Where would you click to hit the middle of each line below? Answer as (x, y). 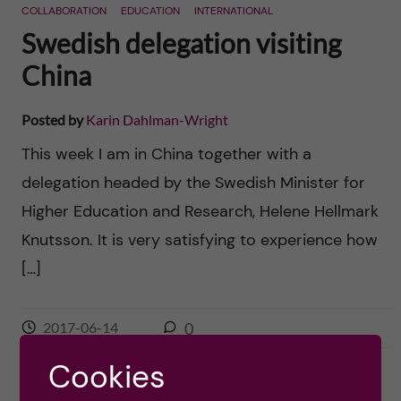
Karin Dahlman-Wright (157, 119)
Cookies (107, 377)
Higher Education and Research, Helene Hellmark (200, 211)
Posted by (53, 119)
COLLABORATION (64, 11)
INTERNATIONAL (233, 11)
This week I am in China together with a (166, 154)
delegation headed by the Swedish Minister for (193, 183)
